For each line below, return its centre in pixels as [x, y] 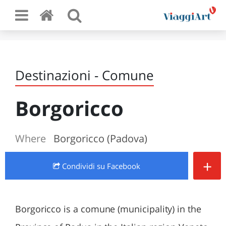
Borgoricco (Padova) [100, 138]
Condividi [78, 166]
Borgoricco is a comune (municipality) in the [108, 209]
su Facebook [119, 166]
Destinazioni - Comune [84, 75]
